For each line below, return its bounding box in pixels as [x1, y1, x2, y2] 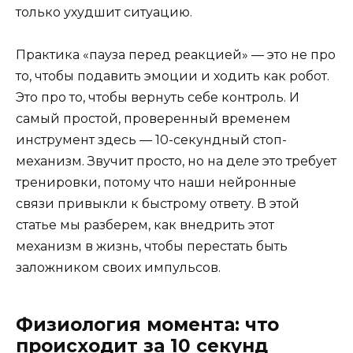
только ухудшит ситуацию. [16, 4, 192, 20]
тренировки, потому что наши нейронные [16, 174, 296, 190]
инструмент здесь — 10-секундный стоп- [16, 132, 287, 147]
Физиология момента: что [16, 313, 279, 336]
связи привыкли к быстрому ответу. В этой [16, 195, 299, 211]
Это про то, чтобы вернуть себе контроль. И [16, 89, 299, 105]
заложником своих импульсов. [16, 259, 221, 275]
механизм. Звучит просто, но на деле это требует [16, 153, 336, 169]
